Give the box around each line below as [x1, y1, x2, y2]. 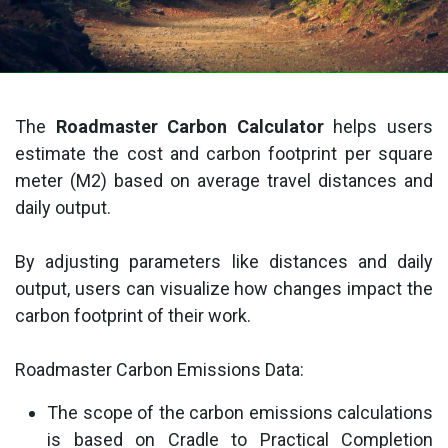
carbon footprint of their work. [15, 304, 255, 326]
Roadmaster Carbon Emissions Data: [15, 358, 304, 380]
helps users [323, 115, 434, 137]
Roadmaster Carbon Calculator [55, 115, 324, 137]
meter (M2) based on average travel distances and [15, 169, 433, 191]
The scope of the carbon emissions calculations [47, 401, 433, 423]
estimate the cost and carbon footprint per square [15, 142, 433, 164]
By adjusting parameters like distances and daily [15, 250, 433, 272]
